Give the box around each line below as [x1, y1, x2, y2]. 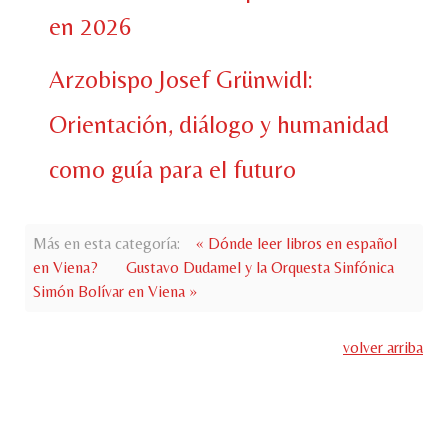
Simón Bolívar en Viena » [33, 282, 197, 302]
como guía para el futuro [49, 155, 296, 185]
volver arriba [343, 338, 423, 358]
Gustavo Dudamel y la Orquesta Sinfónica [126, 258, 394, 278]
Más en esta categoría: [33, 234, 180, 254]
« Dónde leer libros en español [196, 234, 397, 254]
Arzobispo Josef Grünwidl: [49, 65, 313, 95]
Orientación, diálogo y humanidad [49, 110, 389, 140]
